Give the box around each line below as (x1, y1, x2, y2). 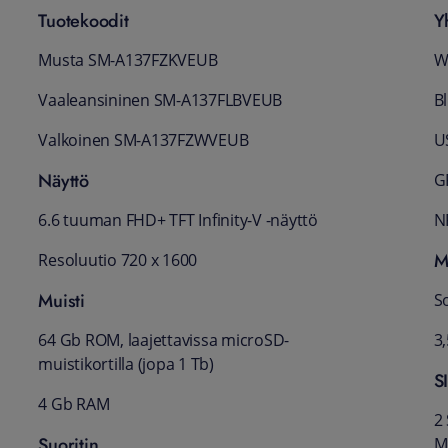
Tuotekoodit (38, 7, 129, 34)
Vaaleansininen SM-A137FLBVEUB (38, 89, 283, 111)
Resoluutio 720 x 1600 (38, 249, 198, 271)
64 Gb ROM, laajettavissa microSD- (38, 329, 290, 351)
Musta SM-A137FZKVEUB (38, 49, 218, 71)
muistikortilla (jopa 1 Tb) (38, 353, 214, 375)
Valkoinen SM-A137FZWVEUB (38, 129, 249, 151)
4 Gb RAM (38, 393, 110, 415)
